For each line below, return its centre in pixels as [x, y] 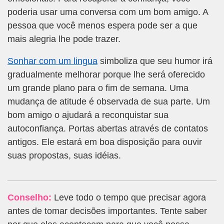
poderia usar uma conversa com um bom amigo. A [108, 12]
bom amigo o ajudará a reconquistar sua [88, 115]
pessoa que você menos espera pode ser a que [102, 26]
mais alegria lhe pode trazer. [64, 39]
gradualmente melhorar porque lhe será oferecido [106, 74]
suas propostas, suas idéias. [64, 155]
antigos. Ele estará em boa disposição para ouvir [105, 142]
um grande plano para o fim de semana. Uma [98, 88]
